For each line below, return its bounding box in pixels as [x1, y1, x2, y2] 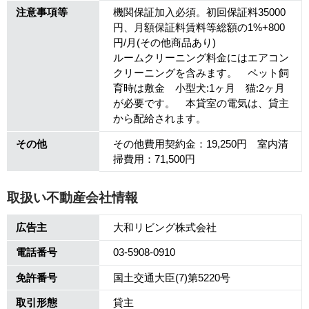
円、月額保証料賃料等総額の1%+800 [112, 22, 285, 34]
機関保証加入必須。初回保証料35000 [112, 7, 286, 19]
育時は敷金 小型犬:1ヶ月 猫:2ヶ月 [112, 83, 285, 94]
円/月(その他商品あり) [112, 37, 216, 49]
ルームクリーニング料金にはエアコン [112, 52, 289, 64]
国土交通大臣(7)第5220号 [112, 272, 230, 283]
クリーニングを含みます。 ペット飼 [112, 68, 289, 79]
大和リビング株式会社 [112, 222, 217, 234]
